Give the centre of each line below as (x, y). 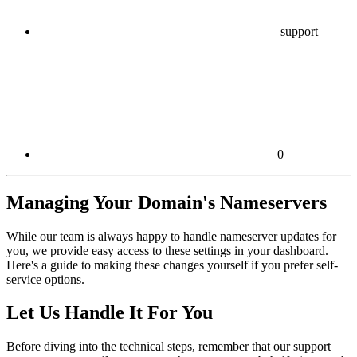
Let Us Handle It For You (110, 313)
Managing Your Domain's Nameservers (167, 202)
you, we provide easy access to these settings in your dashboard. (167, 250)
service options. (45, 279)
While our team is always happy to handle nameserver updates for (171, 236)
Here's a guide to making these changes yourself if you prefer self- (172, 265)
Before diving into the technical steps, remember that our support (169, 347)
